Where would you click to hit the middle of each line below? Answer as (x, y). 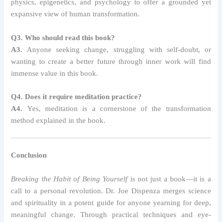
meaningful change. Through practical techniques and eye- (111, 214)
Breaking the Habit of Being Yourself (69, 179)
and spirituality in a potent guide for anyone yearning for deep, (111, 202)
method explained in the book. (58, 120)
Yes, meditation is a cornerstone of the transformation (117, 108)
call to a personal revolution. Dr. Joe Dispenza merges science (111, 191)
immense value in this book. (55, 73)
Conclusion (29, 155)
